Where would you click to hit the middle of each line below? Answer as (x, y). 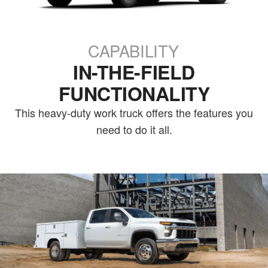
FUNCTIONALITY (134, 93)
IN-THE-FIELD (134, 71)
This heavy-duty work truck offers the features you (134, 112)
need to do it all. (134, 129)
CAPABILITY (133, 50)
